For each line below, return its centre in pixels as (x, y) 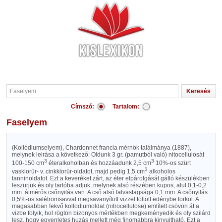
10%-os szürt (172, 163)
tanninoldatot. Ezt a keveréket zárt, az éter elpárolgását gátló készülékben (111, 178)
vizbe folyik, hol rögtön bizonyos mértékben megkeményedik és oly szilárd (111, 213)
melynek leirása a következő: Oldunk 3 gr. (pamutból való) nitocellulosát (108, 155)
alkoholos (161, 171)
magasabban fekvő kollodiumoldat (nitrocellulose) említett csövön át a (105, 206)
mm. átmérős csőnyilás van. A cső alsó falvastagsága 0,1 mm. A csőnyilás (110, 192)
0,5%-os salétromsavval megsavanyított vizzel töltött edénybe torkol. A (105, 199)
